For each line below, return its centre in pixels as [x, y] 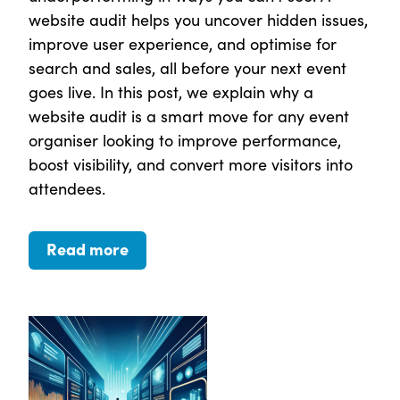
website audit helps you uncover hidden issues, [198, 20]
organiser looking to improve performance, [185, 141]
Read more [87, 249]
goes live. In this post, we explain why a [171, 92]
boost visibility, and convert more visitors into [191, 165]
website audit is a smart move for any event [189, 117]
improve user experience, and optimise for [183, 44]
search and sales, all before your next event [187, 68]
